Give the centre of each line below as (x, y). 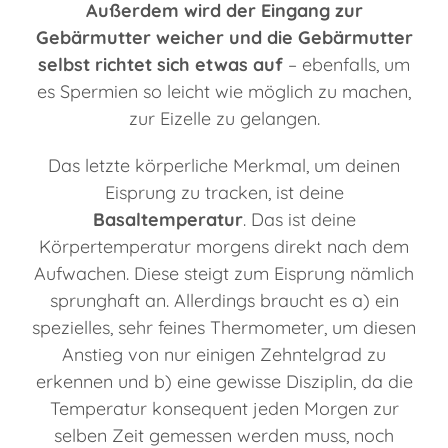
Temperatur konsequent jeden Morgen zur (224, 409)
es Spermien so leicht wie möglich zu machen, (224, 92)
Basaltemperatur (167, 220)
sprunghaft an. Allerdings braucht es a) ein (224, 301)
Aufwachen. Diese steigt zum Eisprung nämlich (224, 274)
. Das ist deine (299, 220)
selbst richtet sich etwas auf (160, 65)
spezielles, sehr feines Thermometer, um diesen (224, 328)
